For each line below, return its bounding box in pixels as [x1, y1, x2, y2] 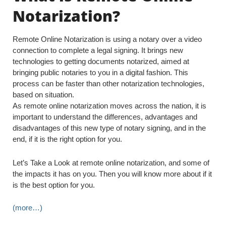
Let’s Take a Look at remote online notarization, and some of [13, 158, 209, 167]
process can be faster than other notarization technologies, [13, 79, 204, 88]
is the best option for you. [13, 181, 95, 190]
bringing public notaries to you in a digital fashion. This [13, 68, 188, 77]
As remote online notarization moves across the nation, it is [13, 101, 206, 110]
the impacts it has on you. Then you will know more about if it [13, 169, 212, 179]
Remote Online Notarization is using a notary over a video [13, 35, 202, 44]
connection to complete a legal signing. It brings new [13, 46, 183, 55]
